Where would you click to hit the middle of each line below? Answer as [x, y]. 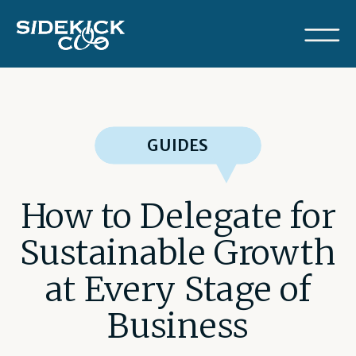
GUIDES [178, 145]
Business [178, 326]
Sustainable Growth [178, 253]
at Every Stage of [178, 289]
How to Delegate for [178, 216]
